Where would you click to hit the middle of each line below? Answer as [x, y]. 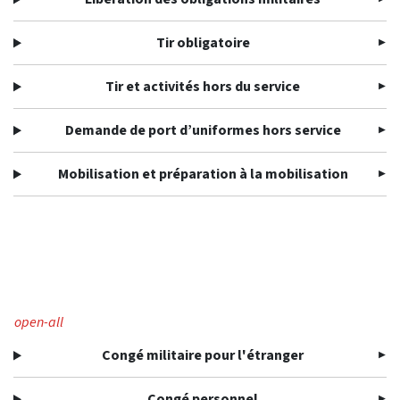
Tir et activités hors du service [203, 87]
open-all [39, 322]
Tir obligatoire [203, 43]
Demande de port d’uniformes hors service [203, 130]
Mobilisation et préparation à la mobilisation [203, 174]
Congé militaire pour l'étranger [203, 355]
